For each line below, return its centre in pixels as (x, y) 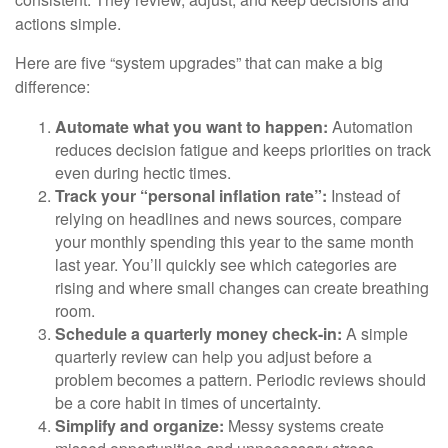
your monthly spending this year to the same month (234, 241)
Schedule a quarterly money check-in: (198, 333)
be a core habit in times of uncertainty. (188, 402)
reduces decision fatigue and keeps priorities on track (243, 149)
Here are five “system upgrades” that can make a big (199, 62)
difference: (52, 86)
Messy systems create (304, 425)
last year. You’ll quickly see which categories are (226, 264)
